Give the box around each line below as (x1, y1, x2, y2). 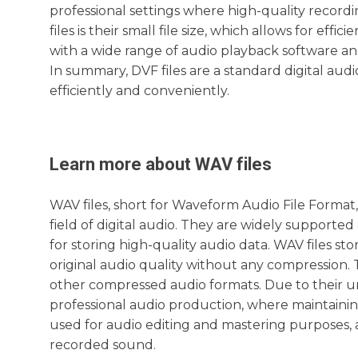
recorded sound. (50, 337, 156, 352)
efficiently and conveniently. (50, 83, 229, 98)
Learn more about (50, 154, 195, 174)
